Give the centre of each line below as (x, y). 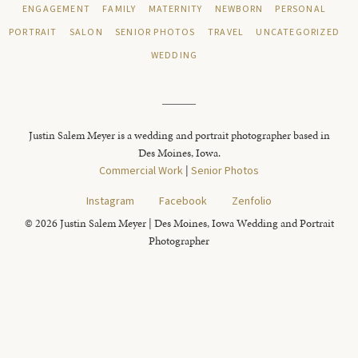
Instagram (110, 201)
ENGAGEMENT (57, 9)
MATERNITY (175, 9)
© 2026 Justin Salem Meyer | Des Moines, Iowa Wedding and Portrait (179, 223)
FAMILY (119, 9)
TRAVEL (226, 32)
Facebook (183, 201)
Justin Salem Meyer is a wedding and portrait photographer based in (179, 135)
